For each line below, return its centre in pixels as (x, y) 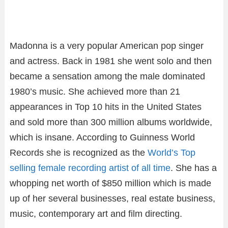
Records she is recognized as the (79, 152)
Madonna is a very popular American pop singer (107, 46)
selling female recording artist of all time (90, 168)
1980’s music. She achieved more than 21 (95, 91)
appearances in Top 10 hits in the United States (106, 107)
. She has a (194, 168)
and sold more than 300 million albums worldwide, (111, 122)
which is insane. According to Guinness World (102, 137)
